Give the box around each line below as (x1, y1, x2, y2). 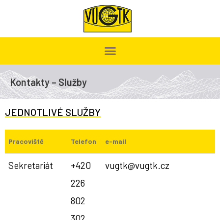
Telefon (70, 137, 96, 146)
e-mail (105, 137, 126, 146)
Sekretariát (8, 160, 53, 171)
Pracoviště (8, 137, 44, 146)
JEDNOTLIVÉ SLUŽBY (5, 106, 101, 118)
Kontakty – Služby (10, 76, 87, 88)
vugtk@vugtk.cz (105, 160, 169, 171)
